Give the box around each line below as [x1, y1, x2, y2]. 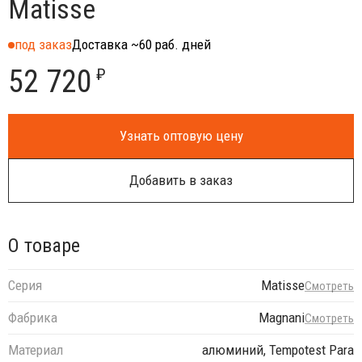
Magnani [259, 309, 305, 326]
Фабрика [8, 309, 57, 326]
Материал [8, 342, 63, 359]
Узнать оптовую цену [119, 127, 243, 144]
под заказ [15, 36, 72, 53]
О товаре [8, 234, 80, 257]
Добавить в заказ [129, 171, 233, 188]
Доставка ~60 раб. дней [72, 36, 211, 53]
